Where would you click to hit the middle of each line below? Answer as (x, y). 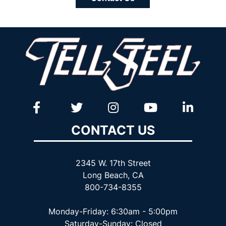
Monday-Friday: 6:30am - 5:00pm (113, 212)
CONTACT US (113, 130)
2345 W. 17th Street (113, 163)
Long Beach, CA (113, 175)
